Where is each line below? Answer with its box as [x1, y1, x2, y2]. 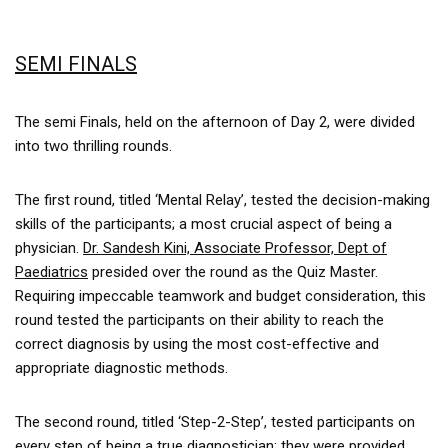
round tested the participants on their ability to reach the [15, 311, 384, 330]
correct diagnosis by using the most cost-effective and [15, 335, 379, 354]
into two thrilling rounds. [15, 137, 172, 156]
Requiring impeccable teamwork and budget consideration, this [15, 287, 426, 306]
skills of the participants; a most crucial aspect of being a [15, 215, 392, 234]
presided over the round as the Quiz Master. [88, 263, 378, 282]
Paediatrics [15, 263, 88, 282]
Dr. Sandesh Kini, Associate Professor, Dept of [83, 239, 387, 258]
